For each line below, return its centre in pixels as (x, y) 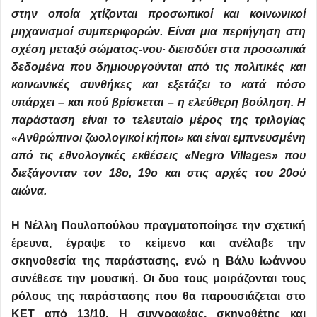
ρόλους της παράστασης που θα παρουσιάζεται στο (158, 296)
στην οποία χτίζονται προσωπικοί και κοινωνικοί (158, 14)
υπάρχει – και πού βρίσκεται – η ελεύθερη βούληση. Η (158, 103)
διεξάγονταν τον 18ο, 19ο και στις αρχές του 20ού (158, 173)
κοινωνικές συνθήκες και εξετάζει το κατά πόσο (158, 85)
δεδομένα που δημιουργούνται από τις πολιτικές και (158, 67)
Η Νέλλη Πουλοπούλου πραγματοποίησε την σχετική (158, 226)
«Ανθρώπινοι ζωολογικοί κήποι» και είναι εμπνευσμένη (158, 138)
